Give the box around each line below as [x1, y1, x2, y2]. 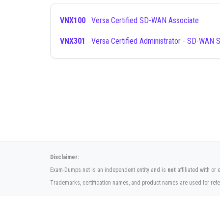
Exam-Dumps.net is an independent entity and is [50, 166, 167, 173]
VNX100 [60, 16, 85, 25]
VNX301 [60, 36, 85, 46]
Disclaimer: [50, 154, 79, 161]
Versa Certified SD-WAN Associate [91, 16, 199, 25]
